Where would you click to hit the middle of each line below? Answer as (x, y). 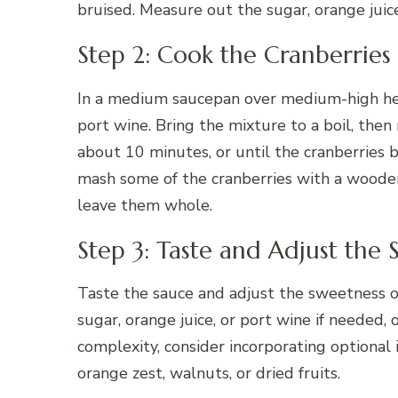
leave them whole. (145, 205)
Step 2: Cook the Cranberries (234, 54)
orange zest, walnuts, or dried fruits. (209, 374)
